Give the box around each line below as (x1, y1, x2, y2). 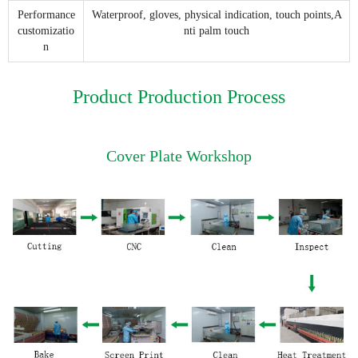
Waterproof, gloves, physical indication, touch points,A (91, 9, 342, 22)
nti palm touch (184, 25, 249, 38)
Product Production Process (73, 86, 285, 108)
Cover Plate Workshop (106, 147, 252, 165)
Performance (17, 9, 75, 22)
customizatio (18, 25, 74, 38)
